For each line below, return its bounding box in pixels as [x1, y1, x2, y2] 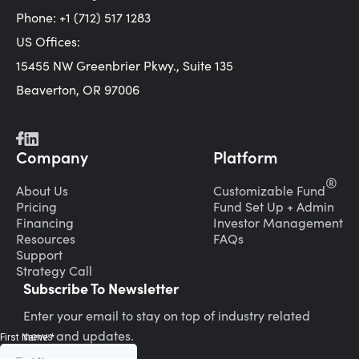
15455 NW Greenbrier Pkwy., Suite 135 [16, 56, 233, 74]
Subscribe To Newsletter [23, 277, 179, 298]
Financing [16, 213, 74, 231]
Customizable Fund [213, 181, 325, 199]
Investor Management [213, 213, 343, 231]
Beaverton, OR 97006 [16, 80, 139, 98]
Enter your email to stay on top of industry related [23, 306, 310, 324]
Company [16, 144, 88, 167]
